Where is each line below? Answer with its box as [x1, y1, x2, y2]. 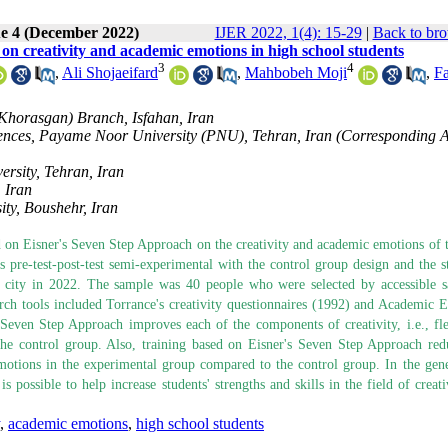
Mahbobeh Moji [245, 64, 347, 82]
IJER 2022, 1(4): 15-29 [214, 24, 362, 41]
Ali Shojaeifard [62, 64, 158, 82]
